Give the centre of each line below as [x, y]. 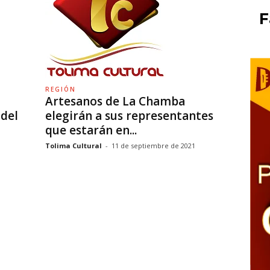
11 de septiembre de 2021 [153, 146]
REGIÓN [60, 89]
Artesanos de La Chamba [115, 101]
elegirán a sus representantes [129, 116]
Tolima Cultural [73, 146]
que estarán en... [91, 130]
